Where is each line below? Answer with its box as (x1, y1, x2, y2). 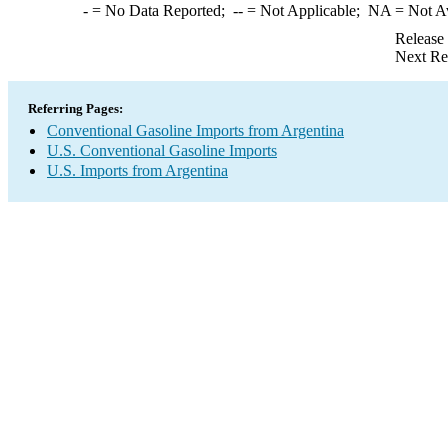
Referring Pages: (28, 101, 123, 116)
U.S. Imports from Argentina (47, 162, 228, 179)
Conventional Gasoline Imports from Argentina (47, 122, 344, 139)
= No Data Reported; (87, 2, 233, 19)
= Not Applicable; (242, 2, 368, 19)
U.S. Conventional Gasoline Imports (47, 142, 277, 159)
